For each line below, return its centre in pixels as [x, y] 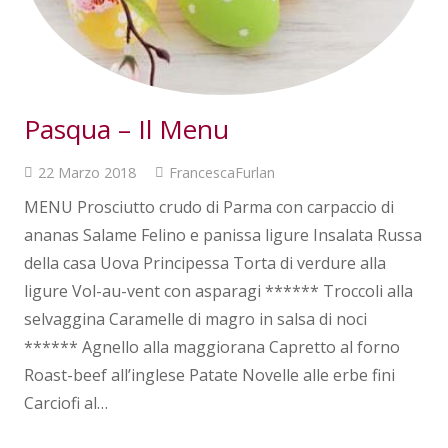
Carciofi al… [66, 403]
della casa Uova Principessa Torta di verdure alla [205, 263]
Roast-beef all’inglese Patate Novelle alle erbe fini [209, 375]
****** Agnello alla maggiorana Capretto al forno [212, 347]
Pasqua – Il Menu [126, 129]
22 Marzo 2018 [86, 173]
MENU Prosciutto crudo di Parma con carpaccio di [209, 207]
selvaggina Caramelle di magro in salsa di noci [195, 319]
